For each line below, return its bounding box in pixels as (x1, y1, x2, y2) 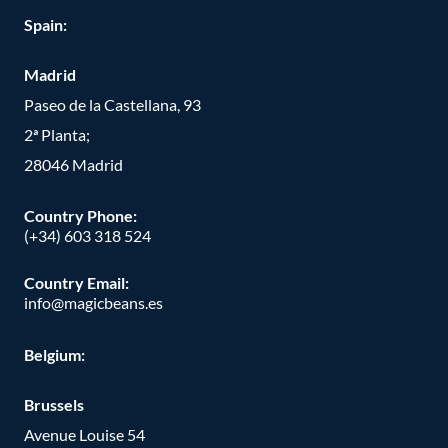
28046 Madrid (24, 154, 123, 174)
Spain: (24, 14, 67, 34)
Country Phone (24, 206, 133, 226)
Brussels (24, 394, 84, 414)
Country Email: (24, 273, 129, 293)
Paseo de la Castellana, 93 (24, 94, 201, 114)
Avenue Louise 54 (24, 424, 145, 444)
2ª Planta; (24, 124, 90, 144)
